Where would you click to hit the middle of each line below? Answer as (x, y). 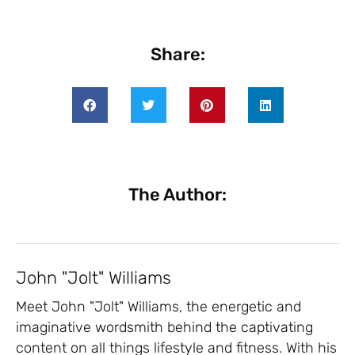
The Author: (177, 195)
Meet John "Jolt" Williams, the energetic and (158, 307)
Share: (177, 55)
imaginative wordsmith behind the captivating (164, 328)
